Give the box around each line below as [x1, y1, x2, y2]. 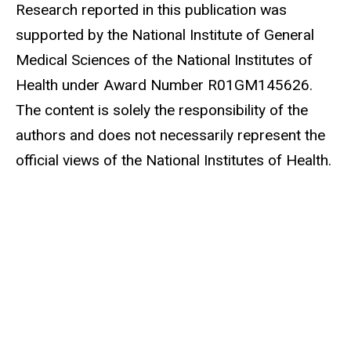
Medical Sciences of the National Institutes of [16, 51, 313, 70]
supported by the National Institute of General [16, 26, 314, 45]
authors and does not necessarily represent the [16, 126, 325, 145]
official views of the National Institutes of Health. [16, 151, 335, 170]
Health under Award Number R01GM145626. [16, 76, 313, 95]
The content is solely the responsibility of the [16, 101, 308, 120]
